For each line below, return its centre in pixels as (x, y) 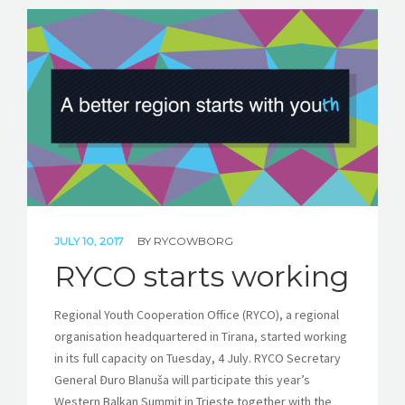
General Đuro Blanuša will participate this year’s (182, 380)
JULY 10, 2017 (90, 241)
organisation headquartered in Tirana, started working (201, 337)
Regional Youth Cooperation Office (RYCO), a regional (197, 315)
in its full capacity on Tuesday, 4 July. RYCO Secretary (198, 358)
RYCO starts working (202, 277)
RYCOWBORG (193, 241)
